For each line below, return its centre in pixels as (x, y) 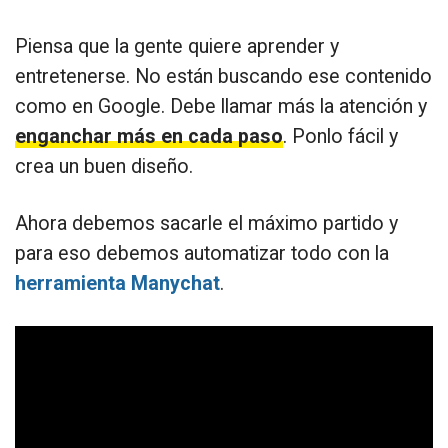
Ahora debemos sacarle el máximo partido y (206, 223)
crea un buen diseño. (104, 166)
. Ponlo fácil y (340, 136)
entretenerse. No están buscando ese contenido (223, 76)
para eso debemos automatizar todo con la (202, 253)
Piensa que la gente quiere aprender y (177, 46)
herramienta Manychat (117, 283)
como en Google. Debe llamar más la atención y (221, 106)
